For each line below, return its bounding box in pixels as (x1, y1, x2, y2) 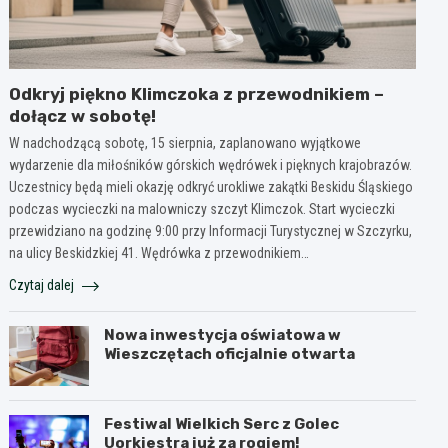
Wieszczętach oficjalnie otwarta (104, 344, 356, 363)
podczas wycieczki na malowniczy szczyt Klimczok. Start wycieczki (9, 200, 396, 217)
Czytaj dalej (9, 276, 78, 293)
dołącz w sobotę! (9, 105, 157, 126)
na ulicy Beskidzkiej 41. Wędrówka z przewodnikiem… (9, 244, 310, 261)
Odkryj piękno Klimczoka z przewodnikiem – (9, 83, 385, 104)
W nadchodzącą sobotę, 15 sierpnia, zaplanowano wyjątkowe (9, 134, 362, 151)
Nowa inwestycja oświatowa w (104, 325, 342, 344)
